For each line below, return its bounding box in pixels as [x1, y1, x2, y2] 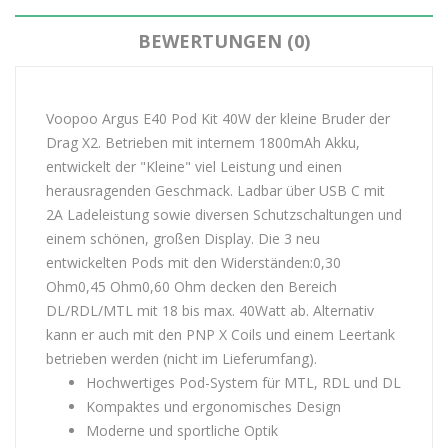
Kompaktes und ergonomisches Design [86, 397, 341, 416]
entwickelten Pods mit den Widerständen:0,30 [46, 253, 341, 272]
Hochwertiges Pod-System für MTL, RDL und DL [86, 373, 401, 392]
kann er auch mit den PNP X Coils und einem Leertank [46, 325, 395, 344]
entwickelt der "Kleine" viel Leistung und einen [46, 157, 342, 176]
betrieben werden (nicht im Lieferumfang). [46, 349, 321, 368]
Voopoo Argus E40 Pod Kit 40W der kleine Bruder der [46, 109, 390, 128]
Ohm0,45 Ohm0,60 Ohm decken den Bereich [46, 277, 337, 296]
